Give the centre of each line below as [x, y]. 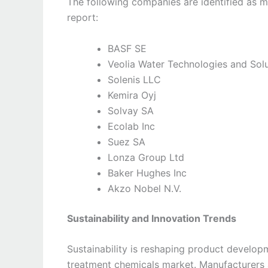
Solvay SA [131, 110]
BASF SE [127, 48]
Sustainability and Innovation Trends [152, 218]
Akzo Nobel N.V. [144, 188]
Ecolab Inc [131, 126]
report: [83, 18]
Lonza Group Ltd [146, 157]
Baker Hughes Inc [147, 173]
